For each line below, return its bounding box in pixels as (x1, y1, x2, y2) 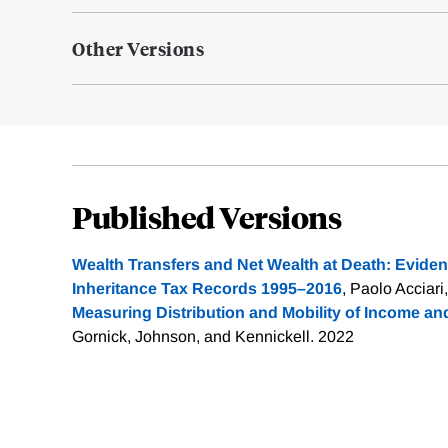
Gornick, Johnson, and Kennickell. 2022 (72, 328, 354, 346)
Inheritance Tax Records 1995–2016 (72, 280, 342, 298)
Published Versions (72, 197, 341, 237)
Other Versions (72, 36, 204, 62)
